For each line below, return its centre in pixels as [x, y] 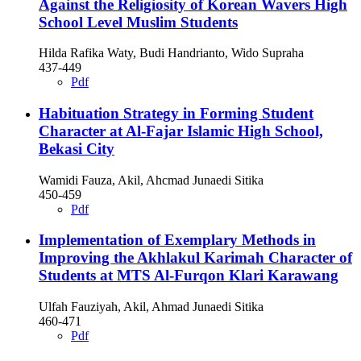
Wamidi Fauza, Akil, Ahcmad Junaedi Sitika [151, 180]
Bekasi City [77, 149]
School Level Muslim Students [138, 22]
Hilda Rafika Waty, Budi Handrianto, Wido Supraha [171, 53]
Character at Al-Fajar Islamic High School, [181, 131]
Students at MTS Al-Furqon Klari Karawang [189, 276]
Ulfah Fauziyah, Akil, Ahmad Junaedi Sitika [151, 307]
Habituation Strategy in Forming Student [176, 113]
